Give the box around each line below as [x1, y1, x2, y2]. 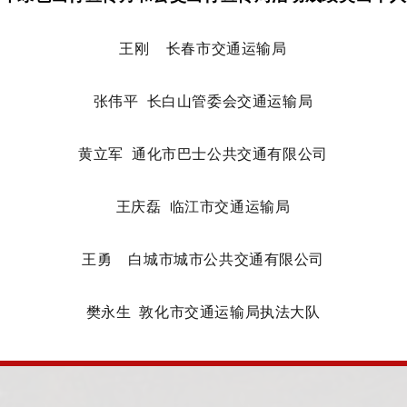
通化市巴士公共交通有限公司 [132, 146, 328, 162]
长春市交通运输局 [165, 41, 287, 56]
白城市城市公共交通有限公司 [128, 252, 324, 267]
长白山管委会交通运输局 [146, 94, 313, 109]
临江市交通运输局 [169, 199, 291, 214]
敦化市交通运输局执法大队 [139, 304, 321, 320]
